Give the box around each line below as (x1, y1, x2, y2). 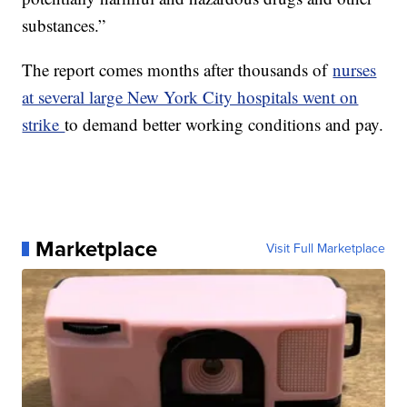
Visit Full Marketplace (265, 239, 385, 259)
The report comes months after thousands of (22, 58, 333, 82)
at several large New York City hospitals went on (22, 85, 359, 109)
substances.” (22, 14, 106, 37)
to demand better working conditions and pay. (65, 113, 384, 136)
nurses (333, 58, 377, 82)
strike (22, 113, 65, 136)
